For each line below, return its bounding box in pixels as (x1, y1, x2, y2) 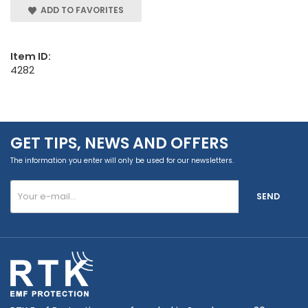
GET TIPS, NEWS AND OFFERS (10, 131, 228, 154)
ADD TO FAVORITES (36, 4, 124, 16)
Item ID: (10, 49, 51, 63)
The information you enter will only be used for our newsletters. (10, 155, 234, 166)
